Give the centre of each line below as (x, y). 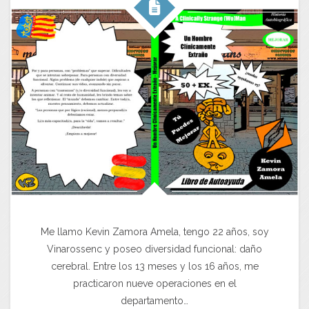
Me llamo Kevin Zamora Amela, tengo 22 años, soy (154, 232)
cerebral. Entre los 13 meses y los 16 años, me (154, 266)
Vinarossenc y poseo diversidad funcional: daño (154, 249)
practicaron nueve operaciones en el (154, 283)
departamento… (154, 301)
